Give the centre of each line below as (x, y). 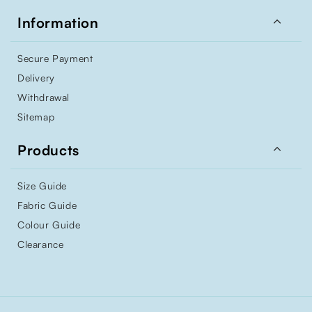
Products (48, 150)
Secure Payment (55, 58)
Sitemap (36, 117)
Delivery (36, 78)
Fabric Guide (47, 205)
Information (58, 23)
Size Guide (42, 186)
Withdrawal (44, 97)
